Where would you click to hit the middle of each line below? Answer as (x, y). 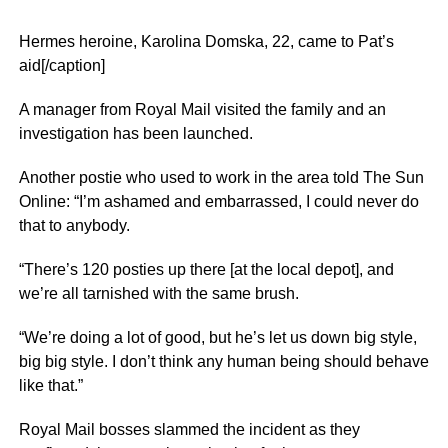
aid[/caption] (61, 65)
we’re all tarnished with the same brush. (158, 293)
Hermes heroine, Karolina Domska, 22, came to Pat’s (206, 41)
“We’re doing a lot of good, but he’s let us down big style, (217, 337)
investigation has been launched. (135, 133)
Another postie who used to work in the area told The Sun (221, 177)
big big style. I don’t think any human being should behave (223, 361)
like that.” (50, 385)
